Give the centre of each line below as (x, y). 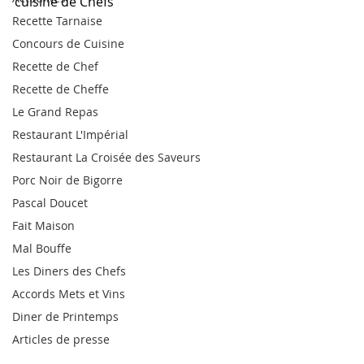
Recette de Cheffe (61, 89)
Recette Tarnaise (57, 21)
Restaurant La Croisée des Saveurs (106, 157)
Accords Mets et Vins (69, 294)
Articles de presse (61, 339)
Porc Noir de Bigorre (67, 180)
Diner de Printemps (65, 316)
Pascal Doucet (50, 203)
